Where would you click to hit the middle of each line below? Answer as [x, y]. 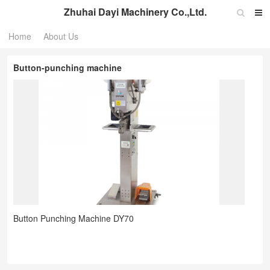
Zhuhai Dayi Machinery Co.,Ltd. [135, 12]
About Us [61, 36]
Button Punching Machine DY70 [74, 218]
